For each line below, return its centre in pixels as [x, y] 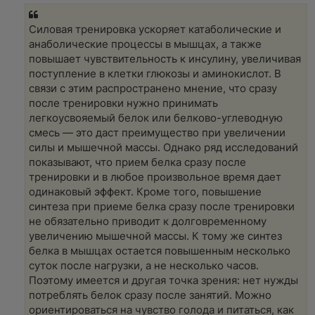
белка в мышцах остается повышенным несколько [160, 251]
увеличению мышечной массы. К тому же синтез [155, 236]
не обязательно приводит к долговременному [148, 221]
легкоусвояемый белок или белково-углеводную [156, 118]
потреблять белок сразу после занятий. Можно [150, 295]
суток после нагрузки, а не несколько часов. [144, 265]
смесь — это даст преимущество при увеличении [157, 133]
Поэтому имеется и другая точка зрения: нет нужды [163, 280]
